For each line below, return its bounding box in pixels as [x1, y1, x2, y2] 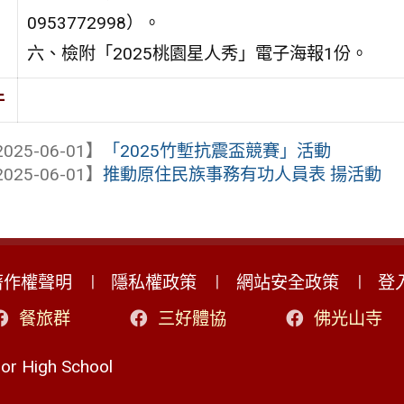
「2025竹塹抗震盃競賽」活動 [103, 140, 332, 161]
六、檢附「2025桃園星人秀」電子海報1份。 [26, 42, 368, 64]
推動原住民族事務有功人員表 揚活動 [103, 163, 382, 185]
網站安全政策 [235, 272, 339, 294]
